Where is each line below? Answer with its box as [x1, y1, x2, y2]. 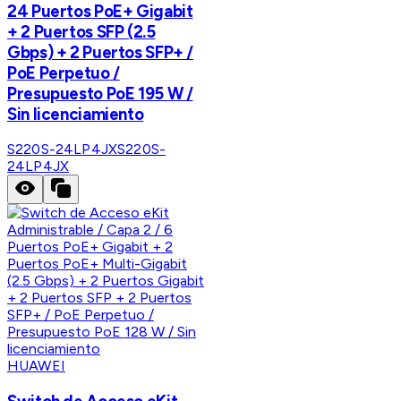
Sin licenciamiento [7, 103, 144, 124]
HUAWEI [7, 357, 65, 375]
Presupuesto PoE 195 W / [7, 82, 193, 104]
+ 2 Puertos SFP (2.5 [7, 21, 156, 42]
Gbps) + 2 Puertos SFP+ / [7, 41, 194, 63]
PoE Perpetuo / [7, 62, 120, 83]
